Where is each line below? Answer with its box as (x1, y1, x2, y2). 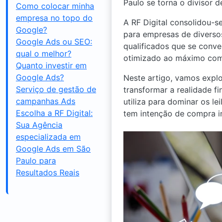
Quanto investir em (16, 60, 87, 70)
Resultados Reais (16, 167, 79, 177)
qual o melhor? (16, 49, 71, 58)
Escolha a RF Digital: (16, 108, 93, 118)
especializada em (16, 132, 81, 142)
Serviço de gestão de (16, 84, 96, 94)
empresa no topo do (16, 13, 93, 23)
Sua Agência (16, 120, 62, 130)
